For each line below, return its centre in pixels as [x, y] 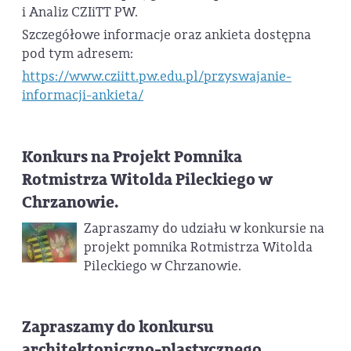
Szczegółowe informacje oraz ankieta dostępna [166, 35]
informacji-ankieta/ [83, 96]
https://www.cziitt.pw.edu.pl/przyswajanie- [157, 77]
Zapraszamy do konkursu [118, 327]
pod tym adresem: [79, 54]
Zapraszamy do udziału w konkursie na [204, 228]
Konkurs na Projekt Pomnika [132, 157]
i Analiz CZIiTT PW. [80, 12]
